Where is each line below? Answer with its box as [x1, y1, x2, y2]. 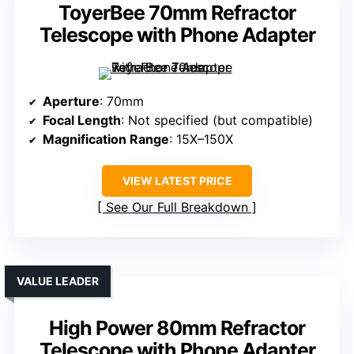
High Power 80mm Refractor [49, 316, 305, 341]
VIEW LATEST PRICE [122, 174, 232, 188]
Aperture [43, 93, 100, 110]
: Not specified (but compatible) [121, 112, 313, 129]
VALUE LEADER [17, 274, 99, 288]
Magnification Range [43, 131, 169, 148]
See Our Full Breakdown [106, 199, 248, 216]
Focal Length [43, 112, 121, 129]
